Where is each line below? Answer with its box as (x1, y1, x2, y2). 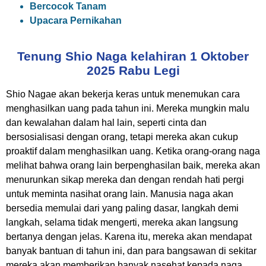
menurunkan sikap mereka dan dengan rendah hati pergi (6, 175, 244, 185)
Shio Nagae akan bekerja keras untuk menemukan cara (6, 89, 240, 99)
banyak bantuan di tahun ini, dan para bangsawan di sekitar (6, 246, 256, 256)
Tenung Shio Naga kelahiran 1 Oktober (17, 49, 249, 64)
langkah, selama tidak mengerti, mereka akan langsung (6, 217, 238, 227)
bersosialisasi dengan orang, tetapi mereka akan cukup (6, 132, 238, 142)
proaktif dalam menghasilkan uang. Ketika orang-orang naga (6, 146, 260, 156)
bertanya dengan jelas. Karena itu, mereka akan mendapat (6, 232, 252, 242)
